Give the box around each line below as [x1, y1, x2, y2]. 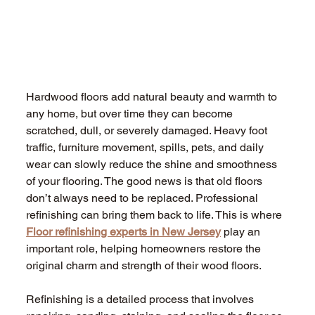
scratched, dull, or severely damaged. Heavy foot [26, 124, 271, 138]
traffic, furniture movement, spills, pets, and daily [26, 141, 267, 155]
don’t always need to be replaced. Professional [26, 191, 262, 205]
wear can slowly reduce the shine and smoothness [26, 157, 281, 172]
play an [221, 225, 264, 239]
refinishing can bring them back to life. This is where [26, 208, 285, 222]
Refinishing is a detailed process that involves [26, 292, 257, 307]
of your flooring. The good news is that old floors [26, 174, 266, 188]
